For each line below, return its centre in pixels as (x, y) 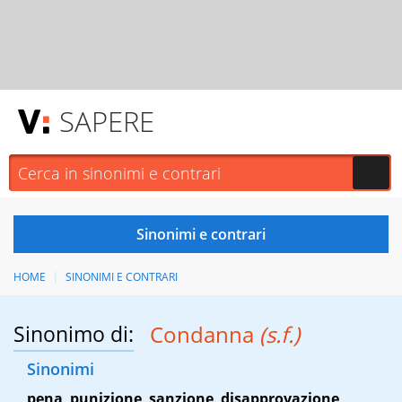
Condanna (204, 335)
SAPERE (107, 121)
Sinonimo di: (74, 334)
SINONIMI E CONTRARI (121, 277)
